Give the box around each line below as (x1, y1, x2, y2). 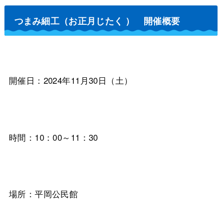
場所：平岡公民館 (8, 187, 78, 200)
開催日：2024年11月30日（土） (8, 74, 133, 87)
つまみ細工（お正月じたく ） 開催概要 (14, 14, 180, 27)
